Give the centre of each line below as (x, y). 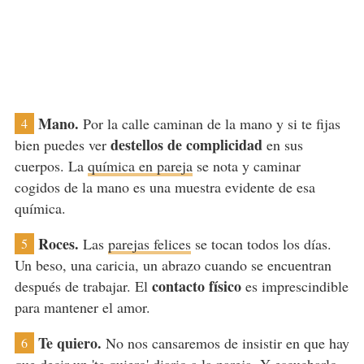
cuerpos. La (51, 166)
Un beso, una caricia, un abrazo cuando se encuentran (173, 265)
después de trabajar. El (83, 286)
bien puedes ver (62, 145)
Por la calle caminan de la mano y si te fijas (209, 124)
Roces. (58, 244)
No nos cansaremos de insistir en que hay (225, 343)
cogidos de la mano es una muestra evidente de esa (165, 187)
